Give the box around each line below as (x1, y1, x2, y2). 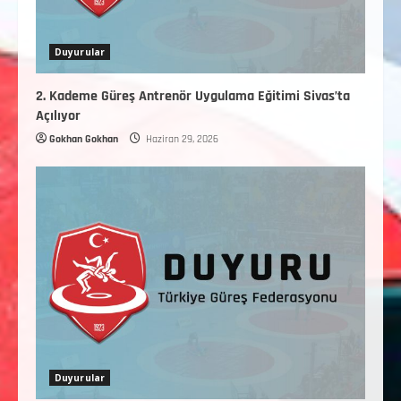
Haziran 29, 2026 (143, 132, 218, 146)
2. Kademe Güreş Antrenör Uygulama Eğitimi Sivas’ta (36, 86, 350, 106)
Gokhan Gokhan (49, 132, 118, 146)
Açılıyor (36, 106, 81, 125)
